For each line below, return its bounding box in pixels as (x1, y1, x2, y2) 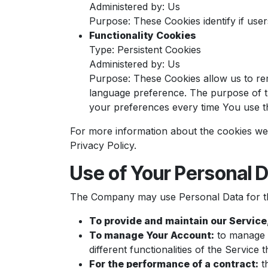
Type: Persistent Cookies (89, 44, 201, 56)
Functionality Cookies (89, 29, 196, 41)
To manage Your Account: (89, 229, 214, 241)
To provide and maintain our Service (89, 215, 267, 227)
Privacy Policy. (70, 139, 136, 151)
